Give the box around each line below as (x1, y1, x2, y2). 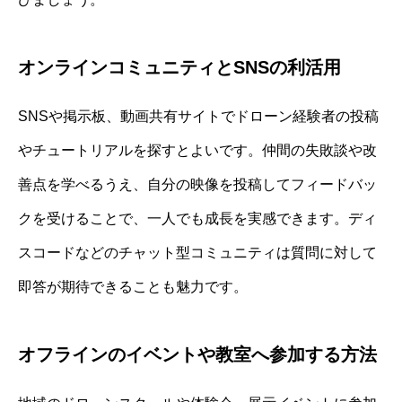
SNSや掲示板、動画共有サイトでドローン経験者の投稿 (18, 109, 379, 125)
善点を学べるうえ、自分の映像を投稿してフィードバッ (18, 177, 377, 193)
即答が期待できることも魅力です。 (18, 279, 248, 295)
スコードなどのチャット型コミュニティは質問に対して (18, 245, 377, 261)
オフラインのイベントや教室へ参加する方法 (18, 345, 377, 365)
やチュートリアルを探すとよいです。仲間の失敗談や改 (18, 143, 377, 159)
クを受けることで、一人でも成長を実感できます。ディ (18, 211, 377, 227)
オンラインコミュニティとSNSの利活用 (18, 57, 341, 78)
